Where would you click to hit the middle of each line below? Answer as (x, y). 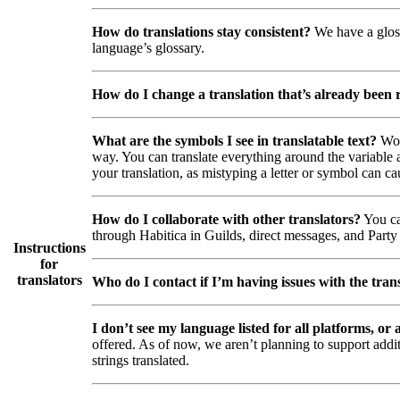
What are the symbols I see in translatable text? (234, 141)
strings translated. (141, 361)
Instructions (49, 247)
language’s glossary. (148, 48)
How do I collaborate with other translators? (226, 220)
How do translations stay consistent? (201, 32)
